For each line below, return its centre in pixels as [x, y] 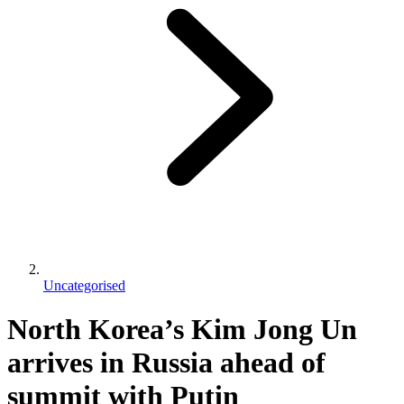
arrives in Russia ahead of [166, 363]
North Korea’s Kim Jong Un [182, 330]
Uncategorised [84, 285]
